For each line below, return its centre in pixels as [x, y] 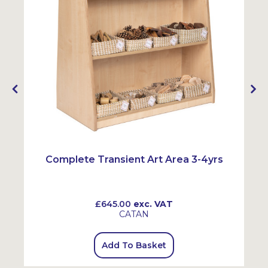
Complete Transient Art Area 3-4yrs [134, 159]
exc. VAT [152, 204]
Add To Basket [134, 245]
